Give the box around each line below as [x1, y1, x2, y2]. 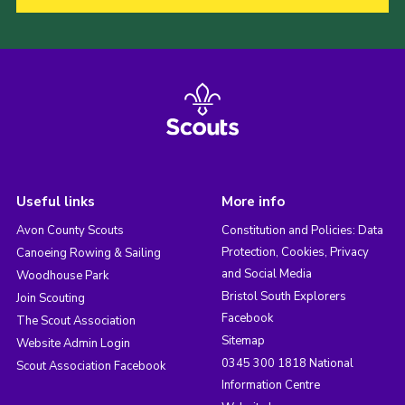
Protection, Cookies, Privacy [221, 243, 369, 260]
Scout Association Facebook [15, 357, 165, 374]
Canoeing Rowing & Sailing [15, 244, 161, 261]
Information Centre [221, 376, 320, 393]
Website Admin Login [15, 334, 130, 352]
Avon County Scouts [15, 221, 124, 239]
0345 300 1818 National [221, 354, 353, 372]
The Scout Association [15, 312, 136, 329]
